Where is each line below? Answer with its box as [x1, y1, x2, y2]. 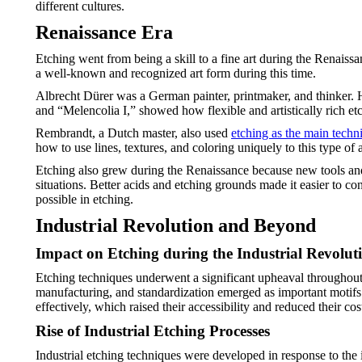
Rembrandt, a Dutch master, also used [36, 126, 231, 140]
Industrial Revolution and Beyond [36, 215, 316, 236]
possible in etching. [36, 192, 133, 206]
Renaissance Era [36, 22, 173, 43]
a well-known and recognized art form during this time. [36, 66, 316, 80]
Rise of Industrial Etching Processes [36, 322, 270, 339]
